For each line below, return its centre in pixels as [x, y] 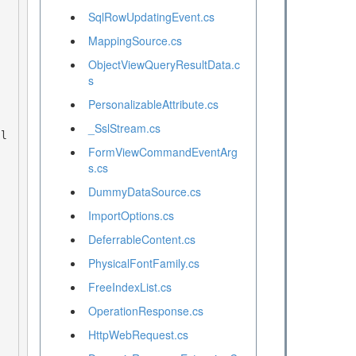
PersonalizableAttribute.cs [153, 104]
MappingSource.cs [135, 41]
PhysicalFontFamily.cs [143, 263]
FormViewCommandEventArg [163, 152]
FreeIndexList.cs [130, 287]
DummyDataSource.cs [144, 192]
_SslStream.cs [124, 128]
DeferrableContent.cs [141, 240]
